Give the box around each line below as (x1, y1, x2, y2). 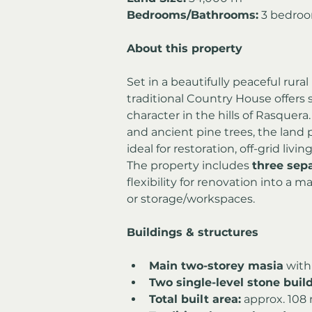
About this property (127, 41, 242, 55)
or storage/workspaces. (127, 192, 255, 205)
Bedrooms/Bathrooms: (127, 8, 258, 22)
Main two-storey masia (149, 258, 283, 272)
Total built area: (149, 292, 241, 306)
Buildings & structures (127, 225, 258, 239)
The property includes (127, 158, 252, 172)
